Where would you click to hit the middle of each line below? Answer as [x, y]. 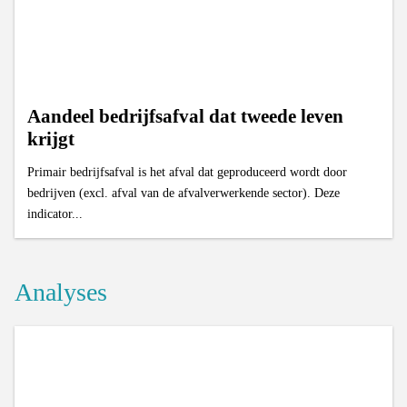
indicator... [55, 214]
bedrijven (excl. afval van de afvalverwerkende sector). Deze [184, 193]
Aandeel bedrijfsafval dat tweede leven [186, 117]
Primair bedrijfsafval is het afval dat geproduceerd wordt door [188, 172]
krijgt [51, 139]
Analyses [61, 292]
